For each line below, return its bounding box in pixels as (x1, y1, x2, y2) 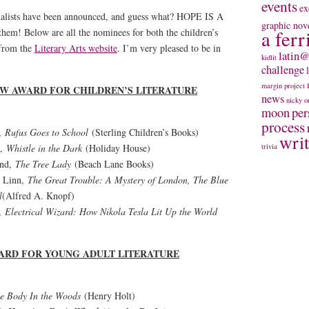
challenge (261, 62, 305, 78)
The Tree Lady (14, 157, 71, 170)
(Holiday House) (81, 141, 150, 154)
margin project (261, 81, 306, 91)
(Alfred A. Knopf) (1, 188, 74, 202)
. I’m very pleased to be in (117, 41, 221, 54)
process (261, 117, 306, 137)
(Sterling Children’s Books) (88, 125, 199, 139)
